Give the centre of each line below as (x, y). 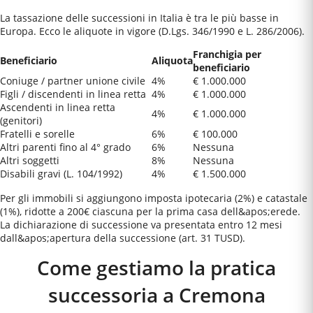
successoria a (113, 295)
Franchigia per (227, 54)
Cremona (222, 295)
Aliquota (172, 60)
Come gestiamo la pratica (156, 268)
